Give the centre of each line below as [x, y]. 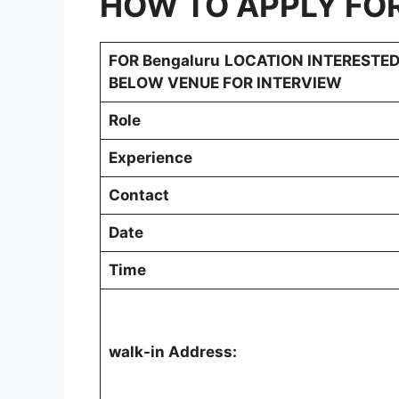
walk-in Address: [172, 351]
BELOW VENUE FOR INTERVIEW [225, 82]
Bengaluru [181, 60]
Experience [150, 157]
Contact [138, 195]
